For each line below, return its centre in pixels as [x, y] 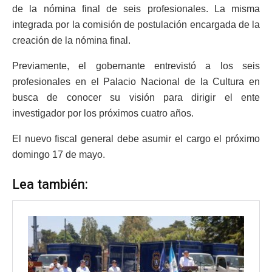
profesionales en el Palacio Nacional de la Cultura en [136, 81]
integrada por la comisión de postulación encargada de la [136, 24]
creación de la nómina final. [71, 40]
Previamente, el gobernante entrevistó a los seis [136, 66]
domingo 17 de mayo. [59, 154]
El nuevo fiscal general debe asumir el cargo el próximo [136, 138]
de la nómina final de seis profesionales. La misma [136, 8]
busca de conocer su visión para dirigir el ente [136, 97]
